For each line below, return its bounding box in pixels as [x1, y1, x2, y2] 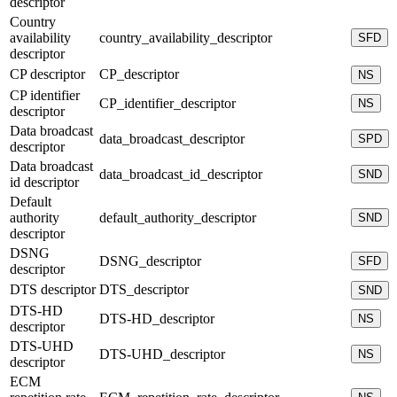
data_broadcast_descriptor [99, 130, 245, 146]
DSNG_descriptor [99, 253, 201, 269]
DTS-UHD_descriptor [99, 346, 225, 362]
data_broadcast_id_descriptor [99, 166, 262, 182]
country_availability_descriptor [99, 29, 272, 45]
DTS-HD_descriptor [99, 310, 214, 326]
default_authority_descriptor [99, 209, 256, 225]
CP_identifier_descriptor [99, 95, 236, 111]
